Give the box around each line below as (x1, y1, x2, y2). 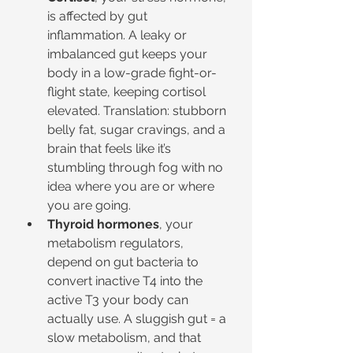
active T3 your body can (47, 292, 191, 307)
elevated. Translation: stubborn (47, 103, 229, 118)
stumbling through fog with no (47, 160, 226, 175)
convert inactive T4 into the (47, 273, 206, 288)
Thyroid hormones (47, 217, 159, 232)
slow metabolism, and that (47, 330, 204, 345)
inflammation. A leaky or (47, 28, 190, 43)
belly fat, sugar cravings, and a (47, 122, 229, 137)
